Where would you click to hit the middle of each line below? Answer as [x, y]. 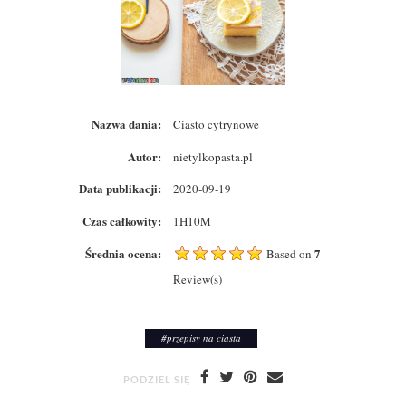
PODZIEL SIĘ [157, 379]
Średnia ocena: [123, 253]
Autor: [144, 156]
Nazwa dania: [126, 123]
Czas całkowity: [121, 221]
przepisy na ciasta [204, 337]
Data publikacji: [120, 188]
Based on [289, 253]
